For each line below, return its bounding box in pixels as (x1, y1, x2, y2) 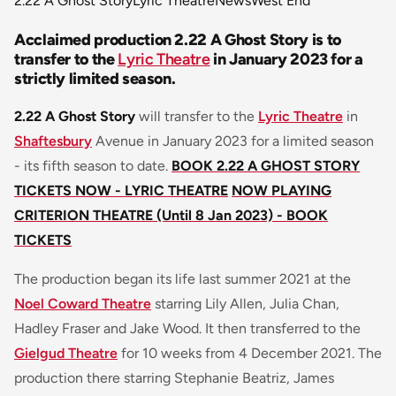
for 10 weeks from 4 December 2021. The (118, 345, 382, 362)
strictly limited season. (14, 69, 176, 89)
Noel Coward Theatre (14, 295, 151, 313)
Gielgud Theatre (14, 345, 118, 362)
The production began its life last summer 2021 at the (14, 270, 351, 288)
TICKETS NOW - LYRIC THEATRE (14, 182, 228, 200)
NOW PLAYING (232, 182, 331, 200)
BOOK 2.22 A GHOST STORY (171, 157, 360, 175)
